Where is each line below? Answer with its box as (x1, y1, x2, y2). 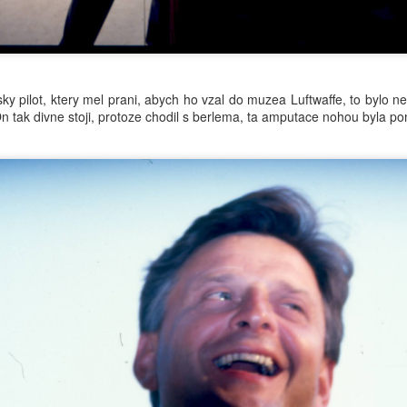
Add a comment (103, 196, 194, 214)
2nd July (109, 116, 157, 134)
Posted (65, 116, 109, 134)
